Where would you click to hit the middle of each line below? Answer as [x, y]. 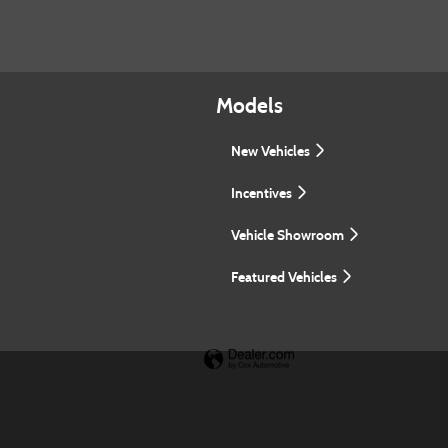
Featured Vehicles [285, 277]
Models [249, 106]
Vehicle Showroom [289, 235]
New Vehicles [272, 151]
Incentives [263, 193]
